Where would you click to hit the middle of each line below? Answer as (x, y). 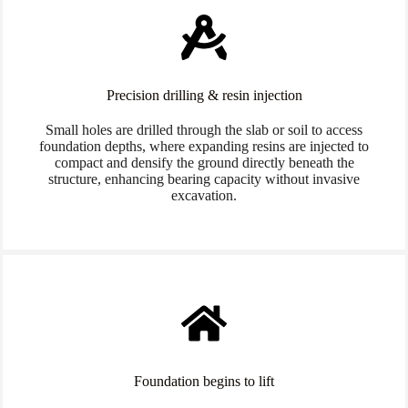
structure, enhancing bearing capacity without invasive (204, 178)
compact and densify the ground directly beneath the (204, 162)
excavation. (204, 195)
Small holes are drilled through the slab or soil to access (204, 129)
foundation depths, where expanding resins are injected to (204, 146)
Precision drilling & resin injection (204, 95)
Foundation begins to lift (204, 381)
